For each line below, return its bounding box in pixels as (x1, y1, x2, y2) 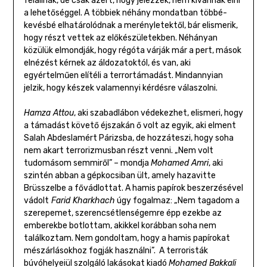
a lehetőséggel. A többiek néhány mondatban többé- (23, 8, 227, 18)
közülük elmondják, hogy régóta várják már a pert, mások (23, 45, 241, 56)
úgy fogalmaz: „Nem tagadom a (114, 195, 240, 206)
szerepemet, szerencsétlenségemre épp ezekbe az (23, 208, 222, 219)
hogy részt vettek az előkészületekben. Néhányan (23, 33, 218, 44)
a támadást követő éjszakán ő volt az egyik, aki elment (23, 120, 236, 131)
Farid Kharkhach (48, 195, 115, 206)
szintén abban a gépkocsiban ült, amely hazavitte (23, 170, 216, 181)
